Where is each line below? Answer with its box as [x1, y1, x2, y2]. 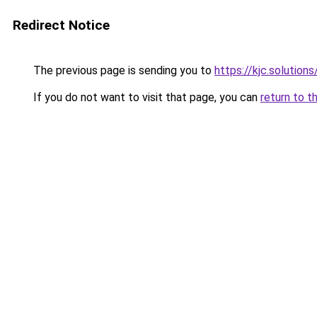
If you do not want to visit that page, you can [30, 91, 260, 104]
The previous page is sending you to [30, 64, 214, 77]
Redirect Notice [13, 17, 110, 33]
